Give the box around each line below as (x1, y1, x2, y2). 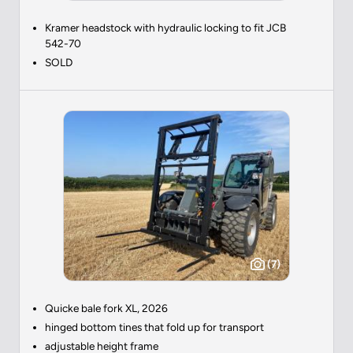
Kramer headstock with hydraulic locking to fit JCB (45, 20, 286, 34)
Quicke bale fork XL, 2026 (45, 301, 168, 314)
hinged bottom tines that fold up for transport (45, 320, 264, 333)
